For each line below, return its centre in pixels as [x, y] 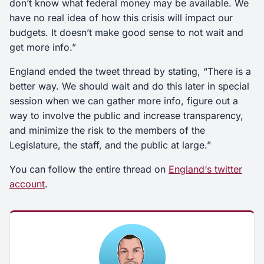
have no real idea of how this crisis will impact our [121, 17]
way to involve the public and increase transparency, [126, 115]
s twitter [225, 169]
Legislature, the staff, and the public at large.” [110, 145]
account [27, 184]
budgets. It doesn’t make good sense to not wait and [126, 32]
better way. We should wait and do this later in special [129, 86]
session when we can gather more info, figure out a [124, 100]
